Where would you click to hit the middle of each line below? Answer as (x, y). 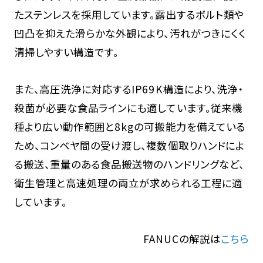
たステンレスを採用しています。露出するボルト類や (129, 15)
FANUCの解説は (182, 239)
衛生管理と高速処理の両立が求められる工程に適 (128, 183)
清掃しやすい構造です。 (66, 52)
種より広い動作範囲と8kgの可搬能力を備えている (129, 127)
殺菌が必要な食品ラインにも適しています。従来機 (128, 108)
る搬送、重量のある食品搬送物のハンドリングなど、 (129, 164)
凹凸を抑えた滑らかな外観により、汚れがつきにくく (130, 33)
